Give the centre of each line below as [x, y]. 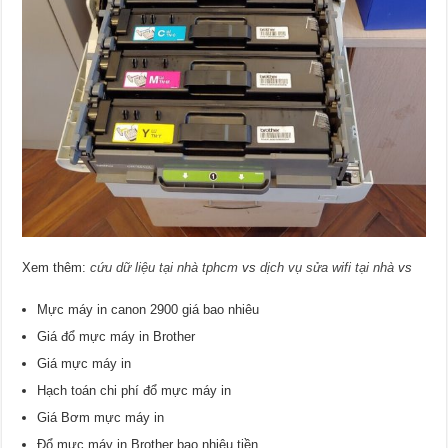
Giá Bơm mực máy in [101, 418]
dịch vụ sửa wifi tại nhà [327, 268]
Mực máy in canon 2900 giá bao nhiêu [148, 310]
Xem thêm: [56, 268]
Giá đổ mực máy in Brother [116, 337]
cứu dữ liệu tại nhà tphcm [164, 268]
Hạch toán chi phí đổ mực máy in [134, 391]
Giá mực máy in [84, 364]
